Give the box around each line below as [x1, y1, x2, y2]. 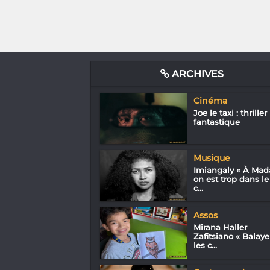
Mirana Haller [193, 222, 247, 232]
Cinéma [193, 95, 227, 106]
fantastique [193, 116, 240, 127]
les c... [193, 240, 217, 250]
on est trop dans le [193, 174, 269, 184]
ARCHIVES [169, 67, 224, 80]
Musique [193, 152, 230, 163]
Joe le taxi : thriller [193, 107, 267, 118]
